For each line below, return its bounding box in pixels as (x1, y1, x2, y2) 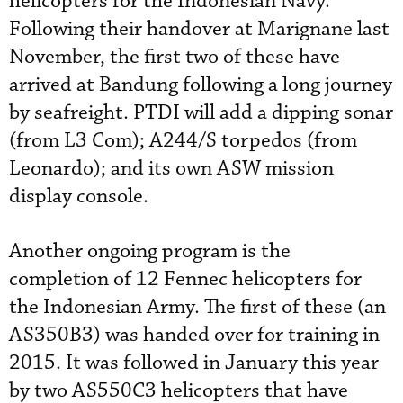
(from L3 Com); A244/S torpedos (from (9, 127, 357, 154)
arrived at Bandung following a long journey (9, 71, 392, 98)
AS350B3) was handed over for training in (9, 321, 380, 348)
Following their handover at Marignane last (9, 15, 390, 42)
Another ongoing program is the (9, 237, 291, 264)
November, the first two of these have (9, 43, 340, 70)
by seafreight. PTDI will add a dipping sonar (9, 99, 393, 126)
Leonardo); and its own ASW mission (9, 155, 334, 182)
